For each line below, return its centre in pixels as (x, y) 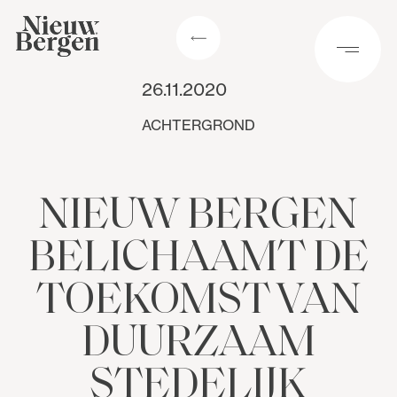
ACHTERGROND (198, 125)
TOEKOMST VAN (198, 301)
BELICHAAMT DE (198, 259)
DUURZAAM (198, 344)
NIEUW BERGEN (198, 216)
